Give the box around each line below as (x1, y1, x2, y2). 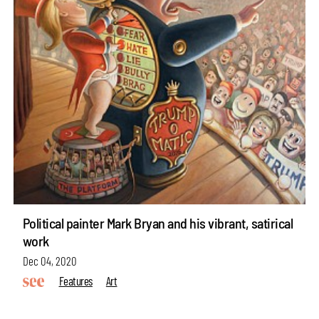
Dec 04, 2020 (22, 253, 77, 268)
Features (58, 273, 93, 288)
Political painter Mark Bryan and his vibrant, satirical (22, 214, 293, 231)
